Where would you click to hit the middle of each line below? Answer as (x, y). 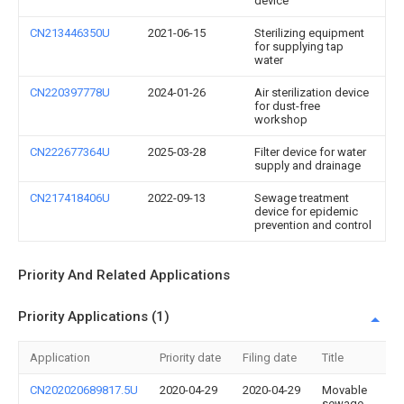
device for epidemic (306, 211)
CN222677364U (70, 152)
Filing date (270, 358)
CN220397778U (70, 92)
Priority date (190, 358)
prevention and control (313, 225)
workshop (281, 119)
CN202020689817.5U (84, 390)
